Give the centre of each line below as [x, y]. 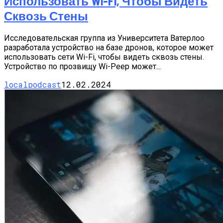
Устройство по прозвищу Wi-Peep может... [82, 67]
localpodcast [33, 85]
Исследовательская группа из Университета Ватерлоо [104, 38]
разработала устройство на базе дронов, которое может [109, 48]
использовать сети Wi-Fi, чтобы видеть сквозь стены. [104, 57]
